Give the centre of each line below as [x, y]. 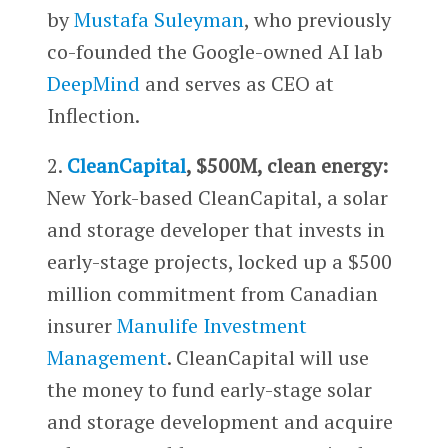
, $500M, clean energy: [286, 166]
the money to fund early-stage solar [209, 390]
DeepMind [93, 84]
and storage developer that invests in [215, 230]
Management [106, 358]
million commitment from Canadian [212, 294]
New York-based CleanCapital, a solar [217, 198]
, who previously [317, 20]
